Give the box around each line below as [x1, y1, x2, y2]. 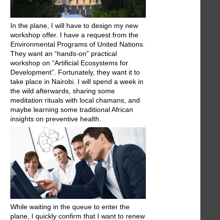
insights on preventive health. [10, 115, 101, 123]
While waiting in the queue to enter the [10, 202, 130, 211]
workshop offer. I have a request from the [10, 31, 138, 39]
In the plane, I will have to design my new [10, 22, 138, 30]
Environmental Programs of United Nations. [10, 40, 145, 49]
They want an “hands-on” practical [10, 50, 117, 58]
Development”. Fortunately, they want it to [10, 68, 140, 77]
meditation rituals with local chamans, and [10, 96, 140, 105]
